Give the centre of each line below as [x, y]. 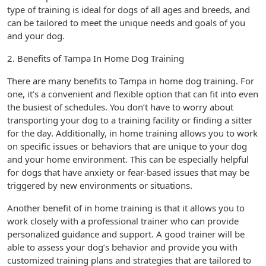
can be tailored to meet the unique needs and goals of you [126, 23]
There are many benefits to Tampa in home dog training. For [131, 81]
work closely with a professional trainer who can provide [123, 221]
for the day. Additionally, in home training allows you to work [132, 133]
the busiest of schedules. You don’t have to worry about [120, 107]
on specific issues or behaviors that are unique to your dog [127, 146]
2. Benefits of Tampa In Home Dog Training [96, 58]
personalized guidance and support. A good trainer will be [126, 234]
